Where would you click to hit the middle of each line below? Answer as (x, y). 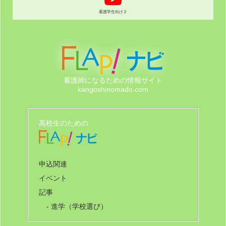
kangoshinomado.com (113, 89)
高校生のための (64, 123)
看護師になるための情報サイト (113, 80)
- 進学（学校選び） (77, 207)
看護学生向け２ (113, 11)
